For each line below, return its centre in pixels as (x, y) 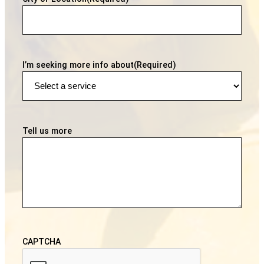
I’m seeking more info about (78, 65)
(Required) (155, 65)
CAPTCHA (42, 241)
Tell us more (47, 131)
